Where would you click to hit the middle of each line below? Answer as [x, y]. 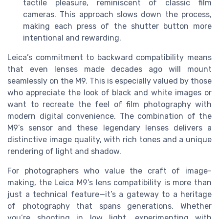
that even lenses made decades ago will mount [109, 69]
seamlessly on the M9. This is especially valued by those [109, 81]
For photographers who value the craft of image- [109, 171]
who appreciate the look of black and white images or [109, 92]
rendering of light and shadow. [64, 151]
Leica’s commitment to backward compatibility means [109, 57]
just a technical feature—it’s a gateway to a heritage [109, 194]
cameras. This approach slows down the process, [117, 14]
